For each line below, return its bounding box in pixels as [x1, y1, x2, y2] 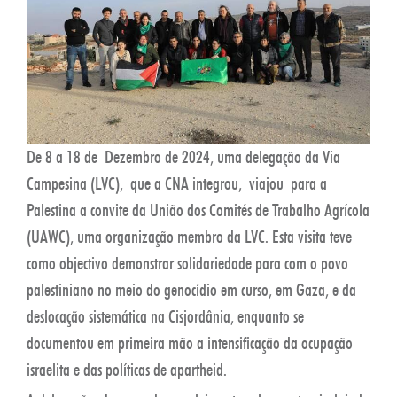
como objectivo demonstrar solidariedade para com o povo [27, 252, 348, 274]
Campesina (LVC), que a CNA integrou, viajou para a [27, 172, 327, 194]
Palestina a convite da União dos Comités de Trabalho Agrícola [27, 198, 370, 221]
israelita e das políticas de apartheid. [27, 358, 227, 380]
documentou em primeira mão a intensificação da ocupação [27, 331, 353, 354]
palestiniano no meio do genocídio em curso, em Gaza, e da [27, 278, 356, 300]
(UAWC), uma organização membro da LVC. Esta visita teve [27, 225, 352, 247]
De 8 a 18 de [27, 145, 105, 167]
